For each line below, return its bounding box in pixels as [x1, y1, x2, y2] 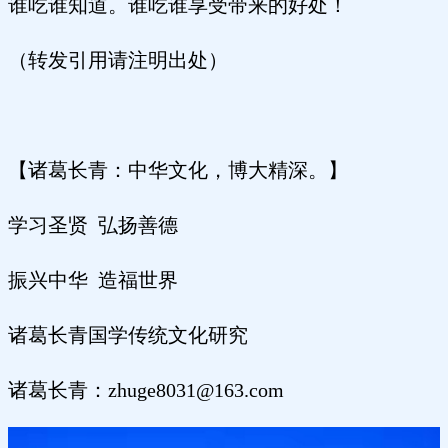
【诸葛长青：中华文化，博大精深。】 [8, 159, 348, 182]
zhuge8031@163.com [108, 379, 284, 402]
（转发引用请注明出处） [8, 49, 228, 72]
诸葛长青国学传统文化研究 [8, 324, 248, 347]
